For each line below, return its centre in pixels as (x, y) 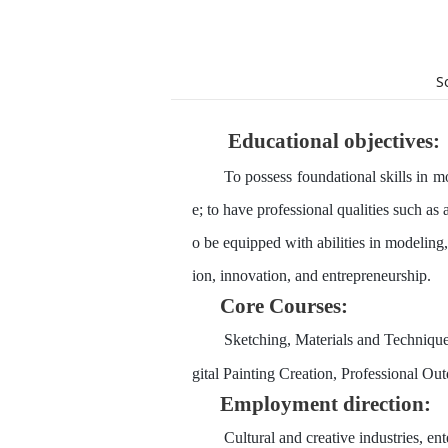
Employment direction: (328, 403)
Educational (283, 140)
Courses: (308, 305)
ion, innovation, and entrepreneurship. (311, 275)
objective (382, 140)
